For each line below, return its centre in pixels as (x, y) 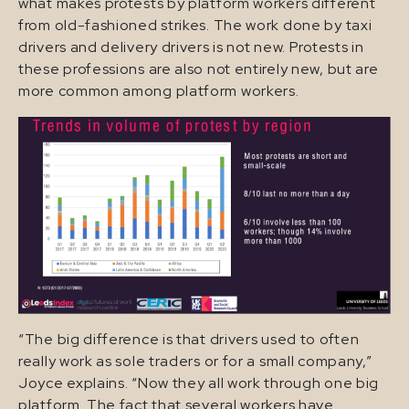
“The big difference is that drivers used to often (189, 339)
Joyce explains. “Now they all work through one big (199, 383)
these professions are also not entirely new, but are (199, 69)
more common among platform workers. (159, 91)
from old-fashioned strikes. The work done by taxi (195, 26)
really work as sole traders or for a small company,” (195, 361)
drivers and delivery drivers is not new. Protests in (191, 47)
